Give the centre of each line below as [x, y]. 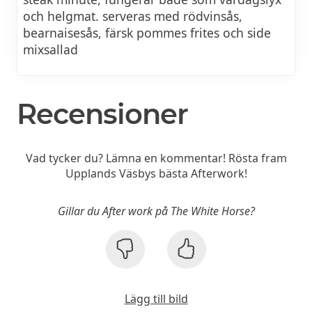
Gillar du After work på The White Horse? [156, 211]
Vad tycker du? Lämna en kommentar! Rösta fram [156, 158]
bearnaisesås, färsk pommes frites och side [147, 32]
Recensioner [102, 114]
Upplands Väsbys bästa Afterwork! [156, 174]
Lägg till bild [156, 299]
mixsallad [50, 49]
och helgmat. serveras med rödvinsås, [133, 16]
